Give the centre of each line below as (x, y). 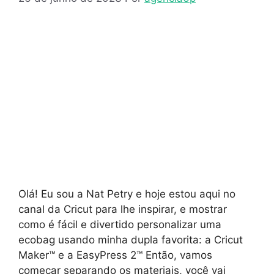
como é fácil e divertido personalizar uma (120, 225)
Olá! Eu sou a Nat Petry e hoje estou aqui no (127, 194)
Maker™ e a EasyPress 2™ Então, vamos (115, 255)
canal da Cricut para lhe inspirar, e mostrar (123, 209)
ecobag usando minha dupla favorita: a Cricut (131, 240)
